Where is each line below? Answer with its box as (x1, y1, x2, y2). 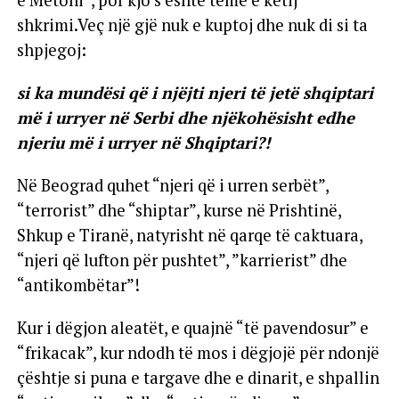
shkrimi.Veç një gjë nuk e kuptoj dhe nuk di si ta (16, 13, 368, 36)
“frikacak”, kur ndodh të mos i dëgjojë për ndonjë (16, 341, 379, 363)
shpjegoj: (16, 38, 86, 61)
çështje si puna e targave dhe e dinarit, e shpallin (16, 366, 379, 388)
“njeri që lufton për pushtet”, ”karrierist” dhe (16, 248, 347, 271)
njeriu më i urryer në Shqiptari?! (16, 131, 270, 153)
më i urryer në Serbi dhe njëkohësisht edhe (16, 106, 354, 128)
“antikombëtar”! (16, 273, 140, 296)
